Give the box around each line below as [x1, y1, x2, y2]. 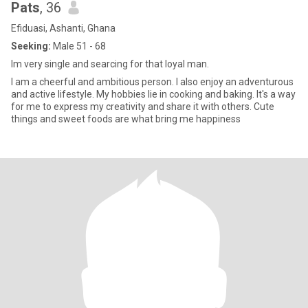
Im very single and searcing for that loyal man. [11, 58, 209, 69]
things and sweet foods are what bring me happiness [11, 113, 241, 124]
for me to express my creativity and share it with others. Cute [11, 101, 274, 112]
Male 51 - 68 [51, 41, 106, 52]
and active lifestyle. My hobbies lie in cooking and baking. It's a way [11, 89, 296, 100]
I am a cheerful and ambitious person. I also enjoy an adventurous [11, 76, 294, 87]
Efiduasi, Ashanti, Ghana [11, 23, 115, 34]
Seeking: [11, 41, 51, 52]
